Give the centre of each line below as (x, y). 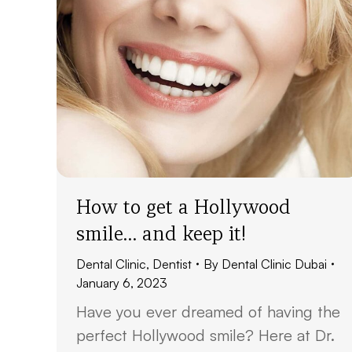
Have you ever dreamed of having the (208, 312)
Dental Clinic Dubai (274, 264)
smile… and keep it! (161, 233)
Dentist (172, 264)
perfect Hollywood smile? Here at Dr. (205, 335)
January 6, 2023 (122, 283)
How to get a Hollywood (183, 207)
